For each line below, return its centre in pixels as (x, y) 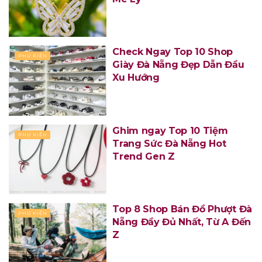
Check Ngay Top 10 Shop (173, 52)
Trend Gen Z (144, 156)
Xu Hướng (136, 78)
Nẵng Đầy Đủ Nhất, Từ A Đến (182, 222)
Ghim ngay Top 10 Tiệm (170, 130)
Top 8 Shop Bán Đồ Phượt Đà (182, 209)
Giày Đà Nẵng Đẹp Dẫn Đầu (178, 65)
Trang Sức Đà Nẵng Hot (169, 143)
